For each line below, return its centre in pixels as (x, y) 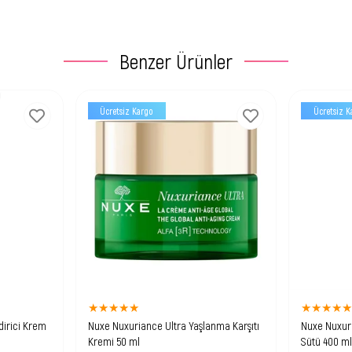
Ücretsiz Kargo (127, 110)
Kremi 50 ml (114, 341)
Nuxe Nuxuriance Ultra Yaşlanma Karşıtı (173, 326)
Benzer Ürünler (176, 60)
